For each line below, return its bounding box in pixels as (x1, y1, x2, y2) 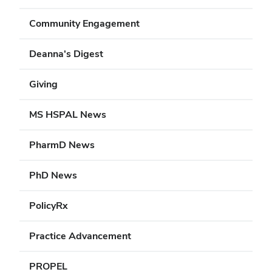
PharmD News (29, 138, 95, 151)
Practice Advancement (29, 229, 131, 242)
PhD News (29, 169, 77, 182)
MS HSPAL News (29, 108, 106, 121)
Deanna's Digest (29, 47, 103, 60)
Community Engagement (29, 17, 140, 30)
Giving (29, 78, 58, 90)
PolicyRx (29, 199, 68, 212)
